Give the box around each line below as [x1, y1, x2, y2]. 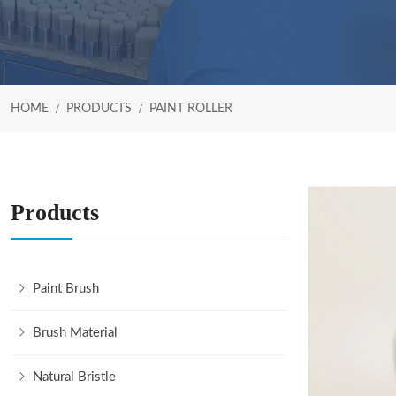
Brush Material [33, 326, 118, 339]
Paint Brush [33, 282, 99, 295]
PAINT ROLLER [149, 103, 232, 115]
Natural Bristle [33, 370, 116, 384]
